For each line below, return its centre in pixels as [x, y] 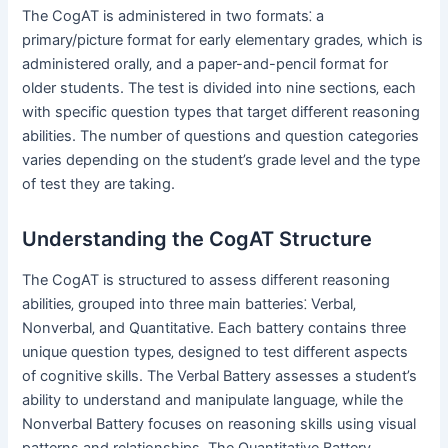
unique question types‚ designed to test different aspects [215, 351]
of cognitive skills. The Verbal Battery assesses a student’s [220, 375]
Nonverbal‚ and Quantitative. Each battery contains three [214, 327]
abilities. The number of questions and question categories [221, 135]
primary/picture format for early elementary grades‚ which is [223, 39]
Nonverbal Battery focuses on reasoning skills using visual [219, 423]
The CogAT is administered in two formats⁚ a [173, 15]
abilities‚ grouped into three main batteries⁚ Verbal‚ [189, 303]
